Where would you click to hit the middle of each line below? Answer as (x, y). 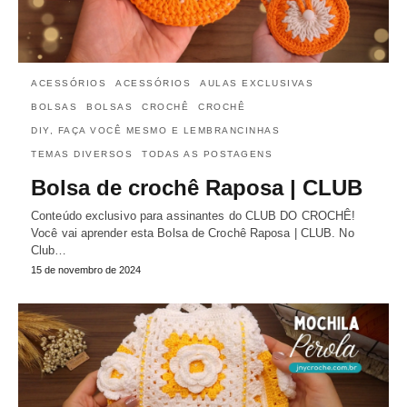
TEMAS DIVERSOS (82, 154)
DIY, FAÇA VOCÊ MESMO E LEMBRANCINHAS (155, 131)
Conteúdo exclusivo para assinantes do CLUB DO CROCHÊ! (194, 216)
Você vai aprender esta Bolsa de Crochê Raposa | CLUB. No (193, 233)
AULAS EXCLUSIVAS (257, 84)
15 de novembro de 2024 (86, 270)
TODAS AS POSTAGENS (207, 154)
